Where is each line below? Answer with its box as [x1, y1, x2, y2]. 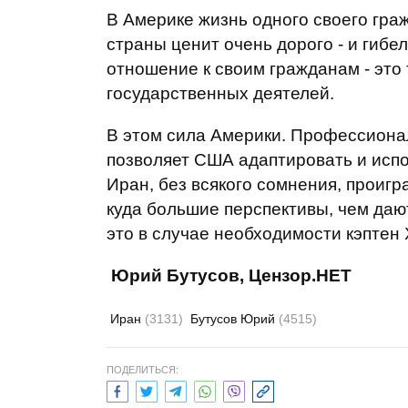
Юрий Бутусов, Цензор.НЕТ [111, 266, 352, 285]
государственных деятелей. [107, 84, 334, 103]
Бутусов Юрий [190, 311, 279, 326]
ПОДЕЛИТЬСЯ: [107, 364, 178, 375]
